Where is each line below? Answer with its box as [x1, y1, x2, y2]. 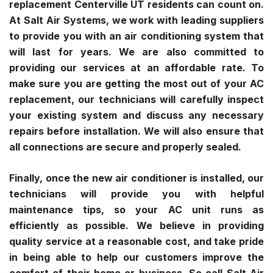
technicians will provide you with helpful [9, 188, 264, 200]
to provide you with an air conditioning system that [9, 29, 264, 42]
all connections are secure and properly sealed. [9, 140, 244, 153]
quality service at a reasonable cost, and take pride [9, 235, 264, 248]
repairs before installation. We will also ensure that [9, 124, 264, 137]
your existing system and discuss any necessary [9, 108, 264, 121]
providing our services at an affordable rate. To [9, 61, 264, 74]
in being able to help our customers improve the [9, 251, 264, 264]
